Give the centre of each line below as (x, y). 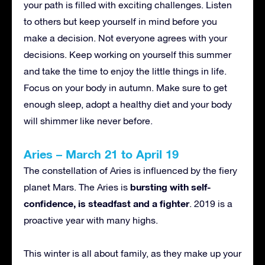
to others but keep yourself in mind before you (120, 21)
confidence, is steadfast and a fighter (106, 203)
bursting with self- (171, 186)
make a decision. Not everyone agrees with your (125, 38)
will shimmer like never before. (88, 120)
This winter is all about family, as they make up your (132, 253)
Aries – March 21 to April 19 (101, 153)
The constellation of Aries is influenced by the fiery (130, 170)
